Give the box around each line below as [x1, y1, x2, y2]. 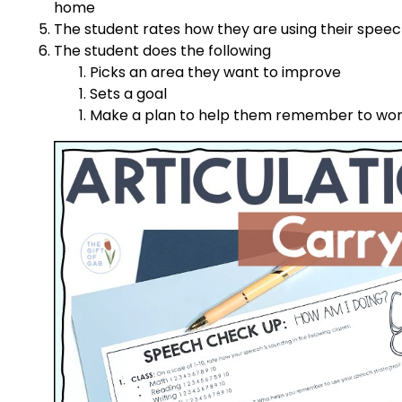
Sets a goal [90, 83, 167, 104]
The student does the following [54, 39, 271, 61]
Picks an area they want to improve [90, 61, 341, 83]
